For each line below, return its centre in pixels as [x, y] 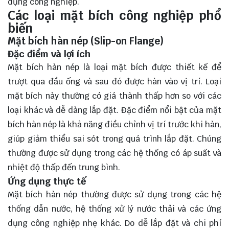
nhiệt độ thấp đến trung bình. [64, 168]
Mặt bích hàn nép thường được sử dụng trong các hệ [114, 195]
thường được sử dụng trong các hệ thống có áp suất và [114, 153]
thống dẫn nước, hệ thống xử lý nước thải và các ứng [114, 209]
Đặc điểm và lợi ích [49, 54]
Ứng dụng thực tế [47, 181]
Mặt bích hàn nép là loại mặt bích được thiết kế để [114, 67]
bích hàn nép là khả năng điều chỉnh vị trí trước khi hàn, [114, 125]
